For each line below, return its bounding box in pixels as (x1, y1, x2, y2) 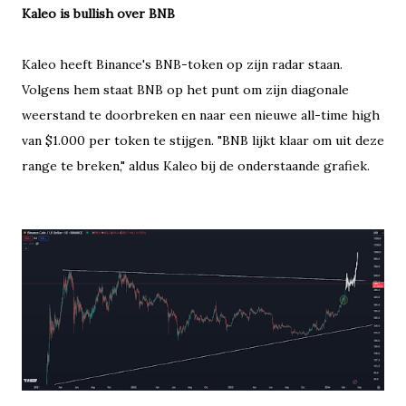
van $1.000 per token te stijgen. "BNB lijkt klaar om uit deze (22, 131, 384, 149)
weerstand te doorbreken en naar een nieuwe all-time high (22, 106, 380, 123)
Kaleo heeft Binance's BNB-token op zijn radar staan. (22, 55, 343, 72)
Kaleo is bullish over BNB (22, 5, 175, 22)
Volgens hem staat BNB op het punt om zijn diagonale (22, 81, 349, 98)
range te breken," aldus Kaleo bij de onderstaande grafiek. (22, 157, 370, 174)
